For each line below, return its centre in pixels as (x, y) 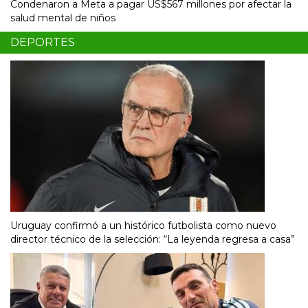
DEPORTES (43, 43)
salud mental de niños (63, 18)
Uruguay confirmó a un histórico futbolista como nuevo (143, 226)
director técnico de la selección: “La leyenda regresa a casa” (153, 240)
